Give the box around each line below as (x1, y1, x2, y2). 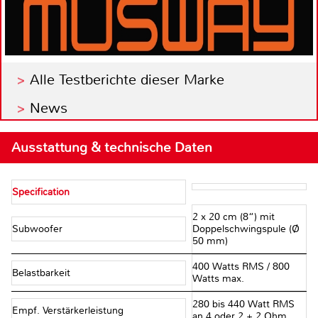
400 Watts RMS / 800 (192, 261, 290, 273)
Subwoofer (12, 223, 65, 236)
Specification (12, 186, 70, 199)
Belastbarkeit (12, 266, 73, 279)
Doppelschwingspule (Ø (192, 223, 300, 236)
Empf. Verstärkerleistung (12, 304, 126, 317)
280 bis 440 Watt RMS (192, 298, 295, 311)
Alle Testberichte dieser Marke (30, 71, 224, 89)
